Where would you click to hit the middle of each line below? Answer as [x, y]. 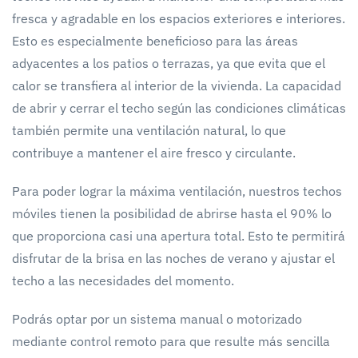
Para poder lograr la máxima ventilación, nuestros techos [177, 191]
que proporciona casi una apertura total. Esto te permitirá [179, 235]
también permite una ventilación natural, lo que [149, 130]
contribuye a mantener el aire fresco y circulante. [154, 152]
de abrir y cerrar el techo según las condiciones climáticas [179, 107]
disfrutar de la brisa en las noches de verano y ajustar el [173, 258]
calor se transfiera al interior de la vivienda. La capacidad [177, 85]
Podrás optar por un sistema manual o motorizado [157, 318]
